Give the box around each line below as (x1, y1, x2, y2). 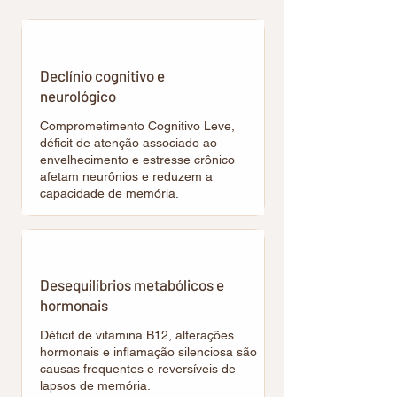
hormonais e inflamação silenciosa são (40, 345, 257, 359)
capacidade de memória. (40, 186, 179, 200)
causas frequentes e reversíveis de (40, 362, 236, 376)
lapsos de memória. (40, 378, 151, 393)
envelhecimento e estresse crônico (40, 152, 235, 167)
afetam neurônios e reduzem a (40, 169, 213, 183)
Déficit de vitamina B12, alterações (40, 328, 234, 342)
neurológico (40, 87, 116, 105)
